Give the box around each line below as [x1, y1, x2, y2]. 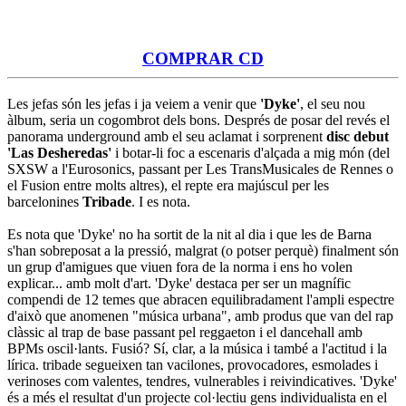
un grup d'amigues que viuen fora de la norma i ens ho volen [7, 258, 353, 275]
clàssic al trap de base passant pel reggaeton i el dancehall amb [7, 324, 362, 340]
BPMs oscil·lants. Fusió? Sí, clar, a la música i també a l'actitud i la [7, 340, 387, 356]
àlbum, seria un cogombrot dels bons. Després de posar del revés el [7, 111, 390, 128]
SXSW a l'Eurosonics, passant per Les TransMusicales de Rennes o [7, 160, 393, 177]
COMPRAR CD [142, 48, 264, 68]
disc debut [326, 128, 389, 144]
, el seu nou [300, 95, 365, 111]
